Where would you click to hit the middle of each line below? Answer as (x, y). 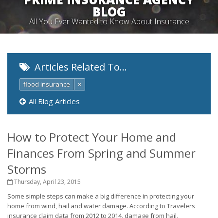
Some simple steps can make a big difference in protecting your (101, 196)
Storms (27, 169)
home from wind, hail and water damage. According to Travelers (101, 206)
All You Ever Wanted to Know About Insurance (109, 21)
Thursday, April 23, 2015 (47, 182)
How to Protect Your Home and (92, 137)
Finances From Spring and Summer (101, 153)
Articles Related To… (80, 67)
